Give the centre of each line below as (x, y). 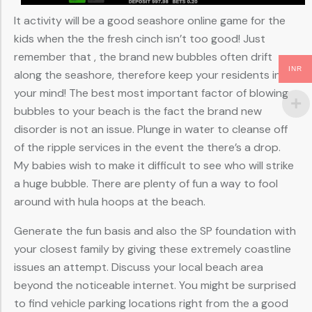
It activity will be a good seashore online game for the (150, 21)
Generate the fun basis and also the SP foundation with (155, 231)
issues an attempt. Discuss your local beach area (139, 267)
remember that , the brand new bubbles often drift (143, 57)
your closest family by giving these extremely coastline (153, 249)
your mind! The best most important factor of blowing (151, 93)
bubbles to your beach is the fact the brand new (138, 111)
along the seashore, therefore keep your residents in (147, 75)
